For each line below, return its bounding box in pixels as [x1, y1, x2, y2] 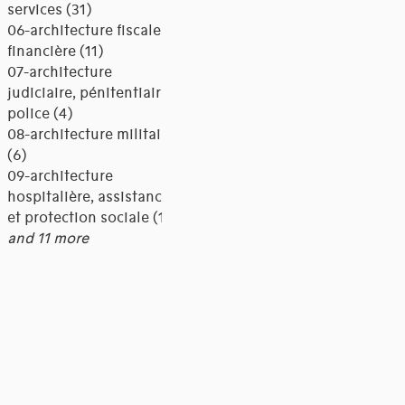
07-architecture [6, 63, 112, 82]
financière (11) [6, 42, 103, 61]
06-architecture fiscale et [6, 22, 178, 41]
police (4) [6, 105, 72, 124]
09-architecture [6, 167, 113, 186]
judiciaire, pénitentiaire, [6, 84, 173, 103]
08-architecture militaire [6, 126, 174, 145]
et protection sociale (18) [6, 209, 178, 228]
